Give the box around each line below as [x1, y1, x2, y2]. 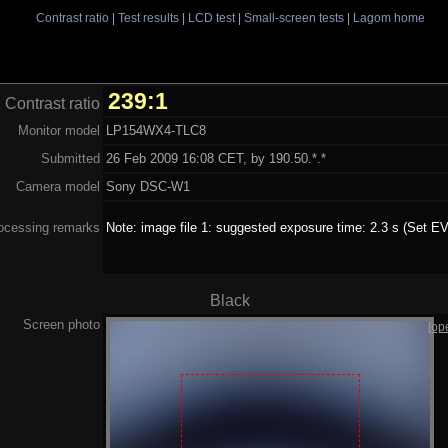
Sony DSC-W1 [106, 178, 191, 194]
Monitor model [18, 122, 100, 138]
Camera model [16, 178, 100, 194]
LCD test [187, 11, 235, 24]
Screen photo [23, 316, 100, 332]
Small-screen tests [243, 11, 344, 24]
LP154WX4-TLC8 [106, 122, 207, 138]
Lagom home [352, 11, 425, 24]
